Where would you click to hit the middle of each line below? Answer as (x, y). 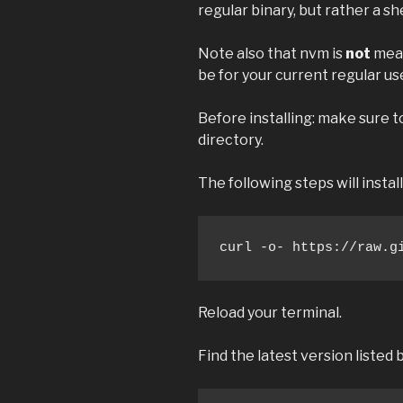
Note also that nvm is (272, 53)
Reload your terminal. (270, 312)
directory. (231, 139)
